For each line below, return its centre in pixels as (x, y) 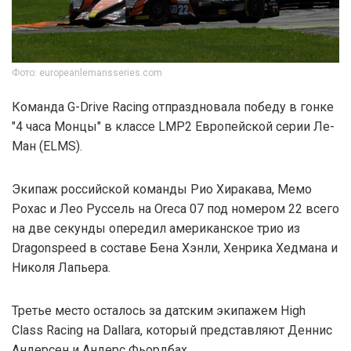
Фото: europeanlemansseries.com (87, 72)
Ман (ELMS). (47, 146)
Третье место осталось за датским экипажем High (159, 310)
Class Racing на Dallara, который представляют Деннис (172, 330)
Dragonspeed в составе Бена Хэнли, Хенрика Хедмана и (175, 248)
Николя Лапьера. (61, 267)
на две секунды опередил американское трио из (156, 228)
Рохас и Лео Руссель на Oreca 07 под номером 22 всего (175, 208)
